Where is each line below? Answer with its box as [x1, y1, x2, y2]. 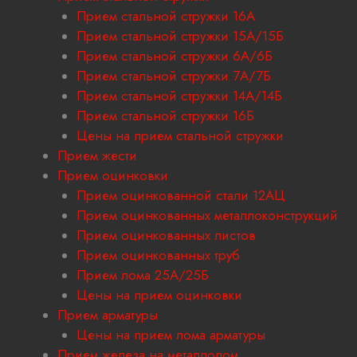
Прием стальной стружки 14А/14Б [76, 86, 282, 106]
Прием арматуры [57, 305, 158, 325]
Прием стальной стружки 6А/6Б [76, 46, 273, 66]
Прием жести [57, 146, 137, 166]
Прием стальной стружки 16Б [76, 106, 254, 126]
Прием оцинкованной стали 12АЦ [76, 186, 285, 206]
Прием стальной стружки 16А [76, 6, 255, 26]
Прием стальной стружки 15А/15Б [76, 26, 284, 46]
